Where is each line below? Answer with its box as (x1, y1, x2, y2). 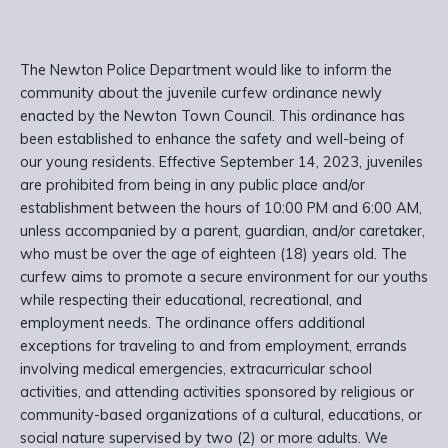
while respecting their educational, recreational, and (20, 291, 362, 310)
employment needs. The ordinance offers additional (20, 314, 365, 333)
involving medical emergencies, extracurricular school (20, 360, 372, 379)
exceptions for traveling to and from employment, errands (20, 337, 407, 356)
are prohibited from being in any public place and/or (20, 176, 365, 195)
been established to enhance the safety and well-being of (20, 130, 404, 149)
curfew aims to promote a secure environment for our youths (20, 268, 428, 287)
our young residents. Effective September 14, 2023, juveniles (20, 153, 423, 172)
